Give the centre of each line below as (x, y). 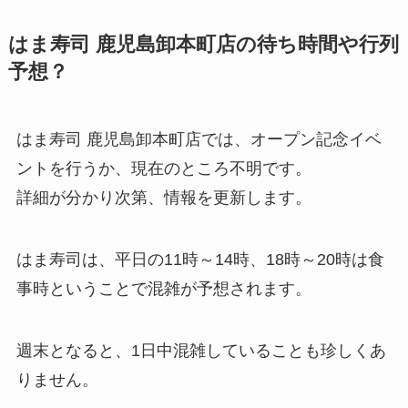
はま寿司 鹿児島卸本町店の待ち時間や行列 (203, 45)
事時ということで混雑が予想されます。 (163, 289)
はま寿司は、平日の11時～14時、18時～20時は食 (200, 260)
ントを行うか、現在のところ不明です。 (163, 169)
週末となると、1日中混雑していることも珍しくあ (201, 350)
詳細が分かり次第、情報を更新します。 (163, 198)
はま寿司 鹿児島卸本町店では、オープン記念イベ (199, 140)
